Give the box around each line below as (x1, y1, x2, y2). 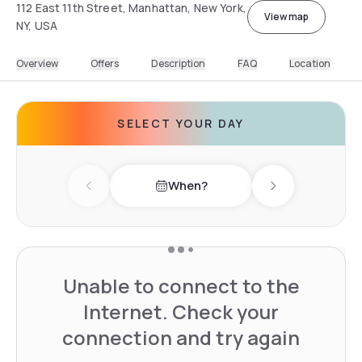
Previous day (87, 185, 164, 204)
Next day (271, 185, 323, 204)
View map (263, 9, 309, 23)
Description (151, 56, 205, 70)
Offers (90, 56, 119, 70)
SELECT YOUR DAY (117, 115, 245, 131)
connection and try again (62, 323, 300, 351)
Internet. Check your (83, 297, 279, 325)
